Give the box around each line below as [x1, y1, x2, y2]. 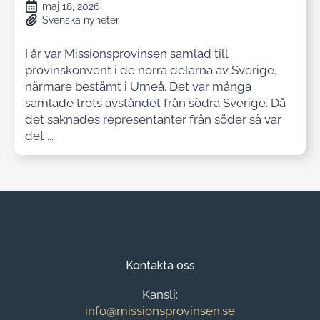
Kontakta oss [125, 258, 195, 272]
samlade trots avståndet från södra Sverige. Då [25, 95, 286, 110]
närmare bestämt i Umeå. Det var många [25, 79, 251, 94]
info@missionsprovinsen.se [85, 303, 235, 318]
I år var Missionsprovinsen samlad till [25, 46, 228, 61]
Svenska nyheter [42, 14, 119, 26]
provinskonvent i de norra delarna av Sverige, [25, 62, 277, 77]
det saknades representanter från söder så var [25, 111, 281, 126]
